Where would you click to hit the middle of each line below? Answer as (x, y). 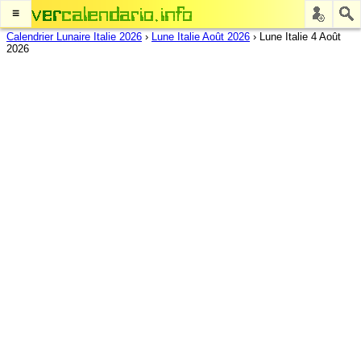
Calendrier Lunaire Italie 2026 (74, 37)
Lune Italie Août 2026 (201, 37)
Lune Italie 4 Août (300, 37)
